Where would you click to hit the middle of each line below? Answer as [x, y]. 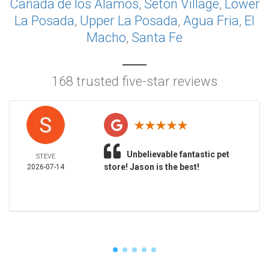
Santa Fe [157, 38]
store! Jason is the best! [151, 167]
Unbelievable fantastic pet [178, 154]
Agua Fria [211, 21]
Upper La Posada [129, 21]
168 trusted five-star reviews [134, 81]
